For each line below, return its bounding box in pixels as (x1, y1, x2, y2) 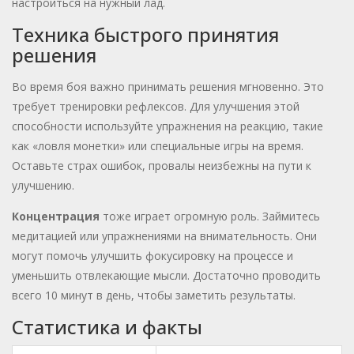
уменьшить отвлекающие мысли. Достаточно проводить (12, 268, 321, 284)
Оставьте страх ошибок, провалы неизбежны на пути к (12, 158, 311, 174)
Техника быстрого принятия (12, 21, 279, 48)
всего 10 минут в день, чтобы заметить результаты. (12, 288, 296, 303)
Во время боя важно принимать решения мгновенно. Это (12, 79, 324, 95)
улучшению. (12, 178, 74, 194)
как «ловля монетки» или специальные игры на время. (12, 138, 303, 154)
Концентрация (12, 209, 100, 224)
